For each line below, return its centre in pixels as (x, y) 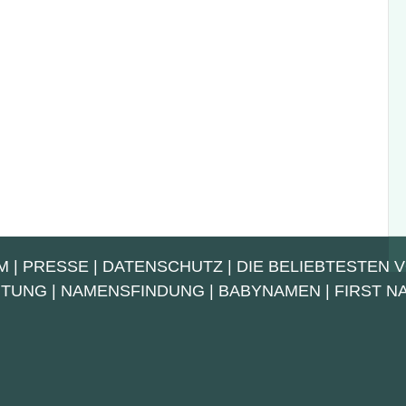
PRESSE (55, 267)
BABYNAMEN (270, 291)
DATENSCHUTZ (162, 267)
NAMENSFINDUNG (133, 291)
